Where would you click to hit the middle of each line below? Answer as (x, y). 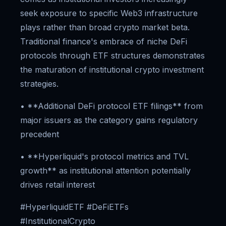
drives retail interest (58, 185)
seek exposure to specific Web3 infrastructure (109, 13)
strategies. (39, 84)
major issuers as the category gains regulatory (109, 120)
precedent (40, 134)
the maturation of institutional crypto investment (112, 70)
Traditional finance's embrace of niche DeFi (104, 41)
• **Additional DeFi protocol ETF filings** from (111, 106)
